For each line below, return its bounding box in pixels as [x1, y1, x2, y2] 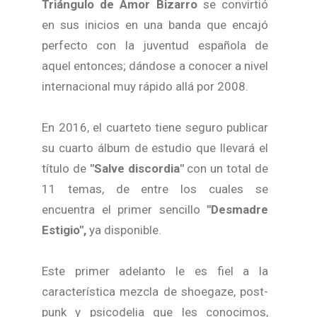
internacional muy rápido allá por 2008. [42, 79, 248, 93]
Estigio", [42, 222, 89, 237]
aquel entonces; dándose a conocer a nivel [42, 58, 268, 73]
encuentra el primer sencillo [42, 202, 200, 217]
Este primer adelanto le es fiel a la [42, 263, 268, 278]
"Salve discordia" [89, 161, 184, 175]
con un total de [183, 161, 269, 175]
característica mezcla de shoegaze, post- [42, 284, 268, 299]
